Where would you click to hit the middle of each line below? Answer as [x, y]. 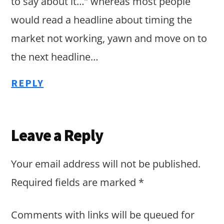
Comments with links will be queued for [103, 215]
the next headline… [55, 57]
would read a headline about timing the [102, 20]
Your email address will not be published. [106, 164]
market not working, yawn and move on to [109, 38]
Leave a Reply [57, 136]
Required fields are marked [75, 182]
